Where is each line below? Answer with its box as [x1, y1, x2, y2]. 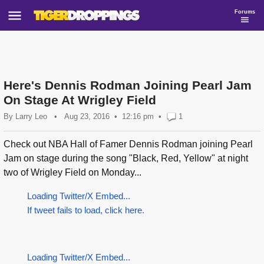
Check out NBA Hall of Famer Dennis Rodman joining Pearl [4, 139, 253, 150]
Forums [235, 8, 255, 15]
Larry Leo [15, 112, 47, 121]
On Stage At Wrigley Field [4, 93, 156, 107]
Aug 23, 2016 [64, 112, 110, 121]
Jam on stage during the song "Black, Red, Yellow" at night [4, 153, 248, 164]
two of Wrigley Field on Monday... [4, 167, 141, 178]
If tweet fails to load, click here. [27, 205, 144, 216]
